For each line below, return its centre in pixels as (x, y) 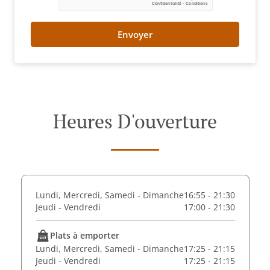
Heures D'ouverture (135, 121)
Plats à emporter (84, 235)
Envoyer (135, 34)
